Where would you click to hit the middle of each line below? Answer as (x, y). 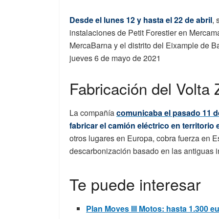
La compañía (93, 112)
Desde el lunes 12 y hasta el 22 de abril (141, 20)
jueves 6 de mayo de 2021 (115, 58)
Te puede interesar (135, 184)
